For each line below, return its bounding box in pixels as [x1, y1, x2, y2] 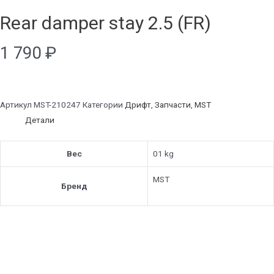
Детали [25, 115, 55, 125]
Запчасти [155, 100, 191, 110]
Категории [83, 100, 123, 110]
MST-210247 [34, 100, 83, 110]
